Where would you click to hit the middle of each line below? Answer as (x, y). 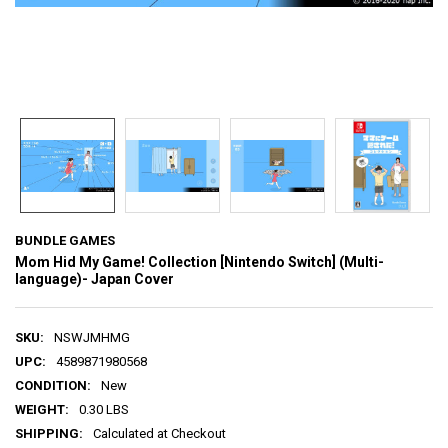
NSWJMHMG (91, 337)
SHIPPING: (48, 433)
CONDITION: (52, 385)
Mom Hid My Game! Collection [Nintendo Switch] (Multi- (199, 261)
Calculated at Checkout (159, 433)
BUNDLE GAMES (64, 240)
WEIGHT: (41, 409)
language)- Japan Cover (94, 278)
